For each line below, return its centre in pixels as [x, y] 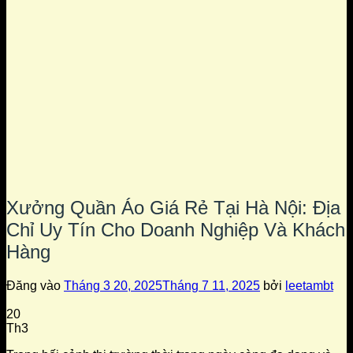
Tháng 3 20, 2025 [113, 285]
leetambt [309, 285]
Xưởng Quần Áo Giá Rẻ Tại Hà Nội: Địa [173, 207]
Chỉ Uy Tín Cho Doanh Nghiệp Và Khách [176, 229]
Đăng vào [35, 285]
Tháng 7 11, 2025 [211, 285]
